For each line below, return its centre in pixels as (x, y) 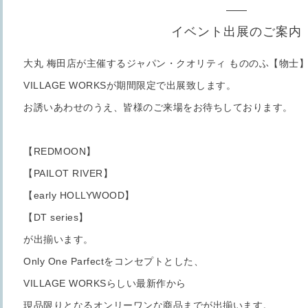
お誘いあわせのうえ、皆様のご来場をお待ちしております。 (158, 107)
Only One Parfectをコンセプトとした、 (113, 261)
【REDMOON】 (60, 151)
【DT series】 (56, 217)
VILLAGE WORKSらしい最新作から (105, 283)
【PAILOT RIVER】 (68, 173)
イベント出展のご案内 (236, 32)
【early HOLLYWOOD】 (79, 195)
